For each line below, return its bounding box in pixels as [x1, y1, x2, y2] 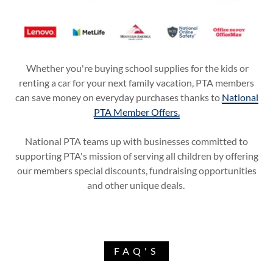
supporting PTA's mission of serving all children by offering [15, 150, 258, 162]
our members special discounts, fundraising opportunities [16, 165, 257, 177]
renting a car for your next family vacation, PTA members [19, 77, 254, 89]
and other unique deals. [87, 179, 186, 191]
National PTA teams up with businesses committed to [25, 135, 248, 147]
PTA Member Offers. [93, 106, 180, 118]
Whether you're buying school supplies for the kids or [24, 62, 249, 74]
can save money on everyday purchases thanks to [15, 91, 222, 104]
